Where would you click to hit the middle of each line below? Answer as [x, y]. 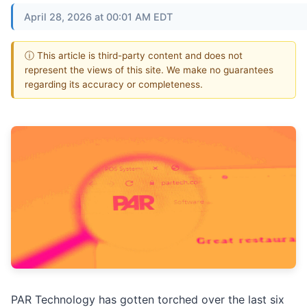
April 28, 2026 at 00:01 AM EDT [98, 16]
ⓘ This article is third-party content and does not [134, 55]
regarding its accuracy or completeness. [114, 84]
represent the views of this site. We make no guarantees [149, 70]
